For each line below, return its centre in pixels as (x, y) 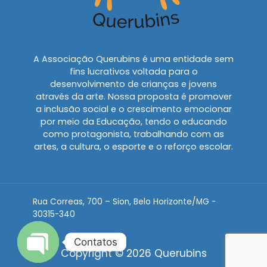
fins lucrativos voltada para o (133, 71)
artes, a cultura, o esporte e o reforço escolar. (133, 146)
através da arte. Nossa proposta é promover (133, 96)
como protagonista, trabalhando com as (133, 134)
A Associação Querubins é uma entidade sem (133, 59)
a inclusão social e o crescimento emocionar (133, 109)
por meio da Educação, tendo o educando (133, 121)
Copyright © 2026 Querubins (133, 253)
